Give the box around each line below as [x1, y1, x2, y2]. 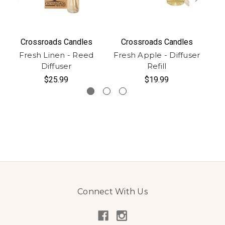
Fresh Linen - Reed [19, 50, 94, 60]
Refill [147, 61, 167, 71]
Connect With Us [77, 186, 148, 196]
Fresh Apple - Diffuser [113, 50, 200, 60]
